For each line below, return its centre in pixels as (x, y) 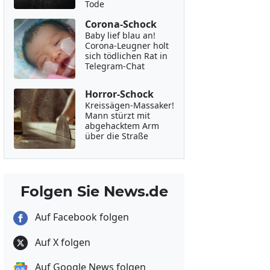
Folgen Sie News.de (94, 191)
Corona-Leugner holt (127, 46)
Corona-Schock (121, 24)
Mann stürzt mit (117, 115)
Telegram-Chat (115, 66)
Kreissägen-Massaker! (129, 105)
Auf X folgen (61, 242)
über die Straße (116, 136)
